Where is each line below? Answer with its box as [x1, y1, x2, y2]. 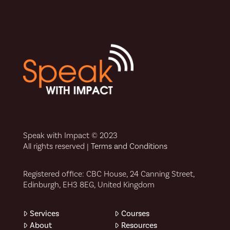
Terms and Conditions [90, 141, 167, 151]
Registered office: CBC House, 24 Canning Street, [23, 169, 195, 180]
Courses [121, 208, 150, 219]
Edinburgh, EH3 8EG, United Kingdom [23, 180, 155, 190]
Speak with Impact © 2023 [23, 130, 118, 141]
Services [29, 208, 59, 219]
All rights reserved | [23, 141, 91, 151]
